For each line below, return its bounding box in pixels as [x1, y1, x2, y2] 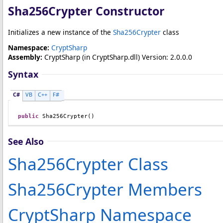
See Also [8, 135, 44, 147]
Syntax [8, 68, 38, 80]
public [18, 112, 39, 119]
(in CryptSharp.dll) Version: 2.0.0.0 [80, 52, 192, 62]
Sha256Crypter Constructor [8, 3, 165, 19]
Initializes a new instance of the [8, 27, 113, 37]
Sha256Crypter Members [8, 177, 202, 201]
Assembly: [8, 52, 42, 62]
